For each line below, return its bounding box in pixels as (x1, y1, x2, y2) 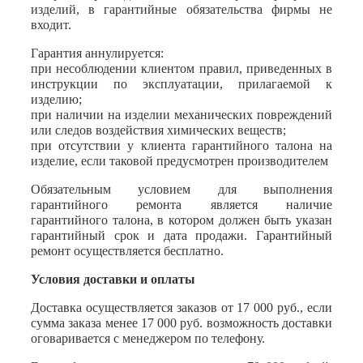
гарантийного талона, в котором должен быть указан (31, 213, 332, 228)
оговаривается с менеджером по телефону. (31, 331, 265, 346)
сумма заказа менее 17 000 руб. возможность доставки (31, 316, 332, 331)
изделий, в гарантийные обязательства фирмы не (31, 2, 332, 17)
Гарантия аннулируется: (31, 46, 164, 61)
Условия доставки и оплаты (31, 272, 195, 287)
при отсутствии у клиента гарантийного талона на (31, 139, 332, 153)
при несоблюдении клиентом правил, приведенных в (31, 62, 332, 76)
